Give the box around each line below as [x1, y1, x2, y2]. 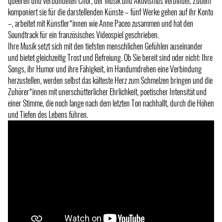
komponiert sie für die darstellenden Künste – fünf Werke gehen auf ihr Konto [8, 6, 213, 18]
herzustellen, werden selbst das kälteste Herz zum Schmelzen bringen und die [8, 74, 213, 87]
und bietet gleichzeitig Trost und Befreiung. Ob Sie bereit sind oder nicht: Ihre [8, 52, 213, 64]
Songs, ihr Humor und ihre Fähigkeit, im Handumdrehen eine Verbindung [8, 63, 202, 75]
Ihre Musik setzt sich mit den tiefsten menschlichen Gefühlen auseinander [8, 40, 203, 53]
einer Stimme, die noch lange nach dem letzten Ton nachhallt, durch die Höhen [8, 97, 214, 110]
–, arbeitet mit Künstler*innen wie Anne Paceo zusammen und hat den [8, 17, 193, 30]
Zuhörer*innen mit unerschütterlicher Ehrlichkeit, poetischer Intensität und [8, 86, 207, 98]
